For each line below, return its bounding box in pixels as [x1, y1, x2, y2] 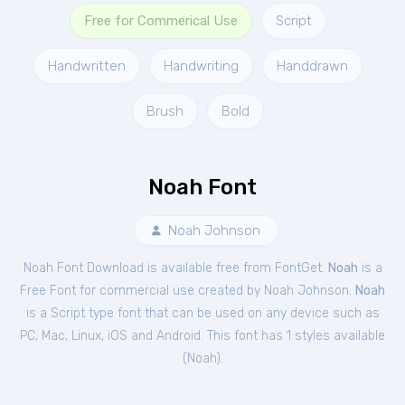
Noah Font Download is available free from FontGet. [23, 260, 328, 276]
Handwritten [48, 58, 126, 74]
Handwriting [164, 58, 239, 74]
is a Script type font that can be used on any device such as [25, 306, 380, 321]
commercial [99, 283, 169, 298]
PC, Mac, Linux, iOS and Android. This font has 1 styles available [20, 328, 385, 344]
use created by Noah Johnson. [169, 283, 355, 298]
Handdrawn [277, 58, 348, 74]
